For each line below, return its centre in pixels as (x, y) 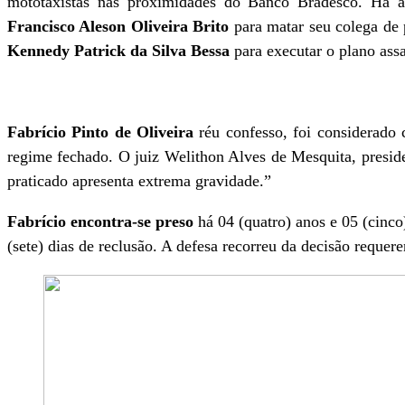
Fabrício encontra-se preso (103, 221)
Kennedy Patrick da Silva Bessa (121, 51)
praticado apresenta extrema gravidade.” (139, 181)
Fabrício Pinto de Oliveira (101, 132)
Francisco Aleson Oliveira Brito (118, 26)
